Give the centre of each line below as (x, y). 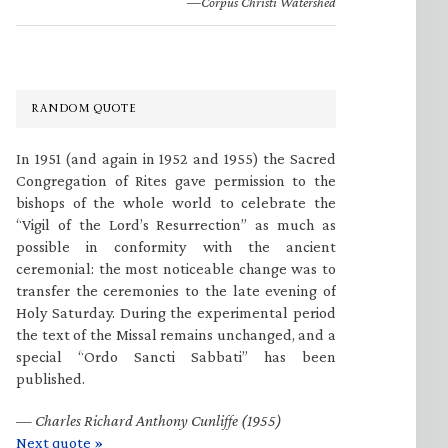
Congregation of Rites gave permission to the (176, 180)
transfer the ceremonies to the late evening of (176, 290)
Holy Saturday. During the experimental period (176, 312)
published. (50, 378)
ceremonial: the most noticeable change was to (176, 268)
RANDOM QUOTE (83, 108)
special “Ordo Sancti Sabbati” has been (176, 356)
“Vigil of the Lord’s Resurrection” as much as (176, 224)
